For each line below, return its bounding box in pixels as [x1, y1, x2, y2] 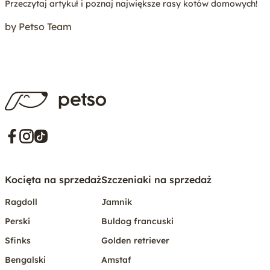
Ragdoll [5, 196, 37, 207]
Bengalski [5, 254, 46, 265]
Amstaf [101, 254, 131, 265]
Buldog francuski [101, 215, 174, 227]
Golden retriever [101, 234, 169, 246]
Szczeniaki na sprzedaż [101, 173, 212, 186]
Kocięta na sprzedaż [5, 173, 101, 186]
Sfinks [5, 234, 31, 246]
